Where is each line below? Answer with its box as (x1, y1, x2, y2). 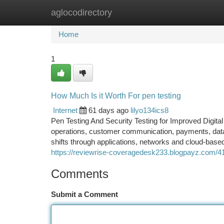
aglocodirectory (51, 7, 112, 17)
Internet (53, 106, 77, 114)
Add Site (172, 8, 200, 16)
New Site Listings (101, 8, 157, 16)
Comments (51, 167, 108, 180)
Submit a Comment (51, 190, 118, 198)
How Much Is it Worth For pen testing (51, 91, 181, 100)
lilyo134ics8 (130, 106, 168, 114)
